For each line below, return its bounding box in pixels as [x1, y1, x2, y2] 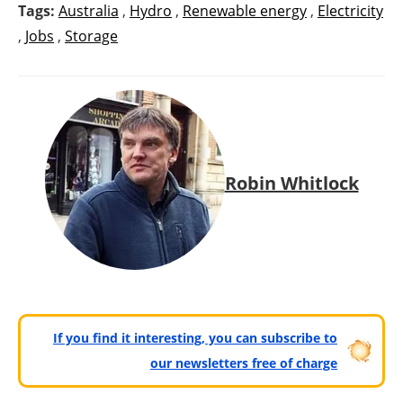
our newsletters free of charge [150, 354, 337, 372]
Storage [65, 26, 118, 47]
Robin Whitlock [224, 170, 359, 195]
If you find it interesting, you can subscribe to [53, 329, 337, 347]
